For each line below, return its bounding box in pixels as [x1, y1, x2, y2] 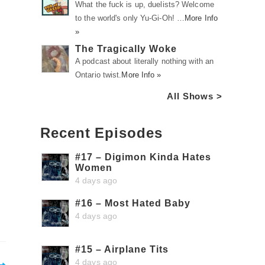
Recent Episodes [40, 125, 163, 141]
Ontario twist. [75, 70, 122, 79]
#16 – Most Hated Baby [75, 198, 190, 208]
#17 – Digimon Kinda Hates [75, 152, 211, 162]
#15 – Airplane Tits [75, 244, 169, 254]
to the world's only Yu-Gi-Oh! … [75, 14, 185, 22]
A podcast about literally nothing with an [75, 57, 214, 66]
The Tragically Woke [75, 44, 177, 54]
